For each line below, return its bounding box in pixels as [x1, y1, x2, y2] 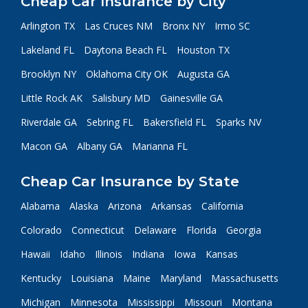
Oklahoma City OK [86, 67, 168, 80]
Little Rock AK [21, 91, 82, 104]
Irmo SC [214, 19, 250, 32]
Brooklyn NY [21, 67, 76, 80]
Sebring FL [87, 115, 133, 129]
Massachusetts [211, 272, 278, 285]
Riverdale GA [21, 115, 77, 129]
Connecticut [71, 223, 124, 236]
